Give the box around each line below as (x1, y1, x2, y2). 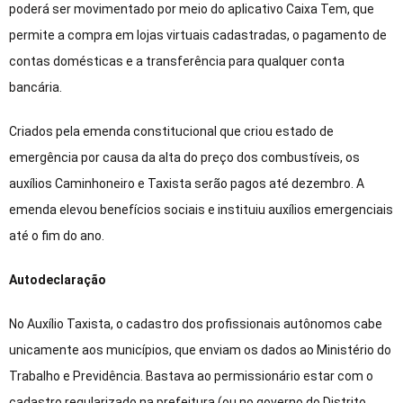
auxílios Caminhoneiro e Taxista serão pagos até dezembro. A (9, 176, 364, 192)
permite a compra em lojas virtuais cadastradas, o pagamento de (9, 28, 387, 43)
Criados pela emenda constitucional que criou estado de (9, 124, 334, 139)
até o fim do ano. (9, 228, 104, 244)
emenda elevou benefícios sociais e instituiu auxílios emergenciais (9, 202, 393, 218)
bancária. (9, 80, 62, 95)
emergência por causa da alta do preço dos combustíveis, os (9, 150, 360, 166)
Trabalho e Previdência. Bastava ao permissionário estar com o (9, 369, 373, 384)
